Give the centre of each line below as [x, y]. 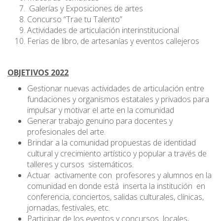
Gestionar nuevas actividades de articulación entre [116, 88]
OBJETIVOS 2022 [38, 73]
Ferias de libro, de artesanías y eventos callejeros [115, 41]
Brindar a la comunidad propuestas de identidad [111, 143]
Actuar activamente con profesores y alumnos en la [119, 175]
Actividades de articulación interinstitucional [103, 30]
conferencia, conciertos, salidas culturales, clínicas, [115, 197]
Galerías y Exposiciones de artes [85, 8]
